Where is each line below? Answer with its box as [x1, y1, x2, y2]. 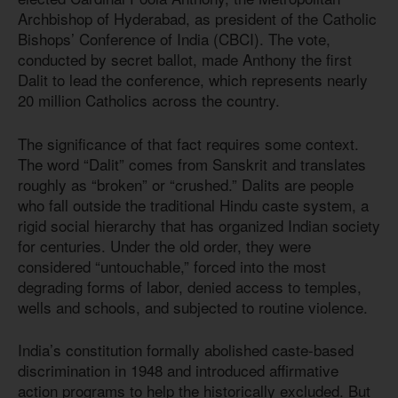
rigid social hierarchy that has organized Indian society [18, 213, 380, 236]
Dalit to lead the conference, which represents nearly [18, 68, 368, 92]
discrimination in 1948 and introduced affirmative [18, 359, 338, 382]
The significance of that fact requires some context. [18, 131, 359, 155]
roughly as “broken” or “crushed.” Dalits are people [18, 172, 354, 195]
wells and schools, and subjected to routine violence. [18, 295, 368, 318]
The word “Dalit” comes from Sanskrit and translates [18, 152, 366, 175]
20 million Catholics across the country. [18, 89, 280, 112]
